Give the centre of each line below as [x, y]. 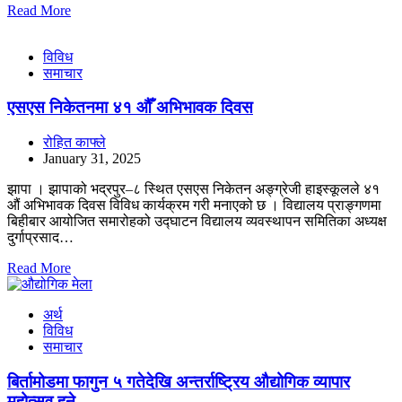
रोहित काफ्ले [74, 143]
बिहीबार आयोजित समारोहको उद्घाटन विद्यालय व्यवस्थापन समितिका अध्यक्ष [197, 222]
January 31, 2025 [92, 159]
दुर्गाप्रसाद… [40, 238]
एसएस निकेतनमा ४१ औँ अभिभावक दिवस [130, 108]
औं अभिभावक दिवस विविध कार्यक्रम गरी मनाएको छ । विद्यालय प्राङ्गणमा [194, 205]
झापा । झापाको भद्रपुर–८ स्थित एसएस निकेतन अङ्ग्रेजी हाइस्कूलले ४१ [193, 189]
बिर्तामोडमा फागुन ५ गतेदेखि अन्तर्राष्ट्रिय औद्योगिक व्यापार [179, 381]
